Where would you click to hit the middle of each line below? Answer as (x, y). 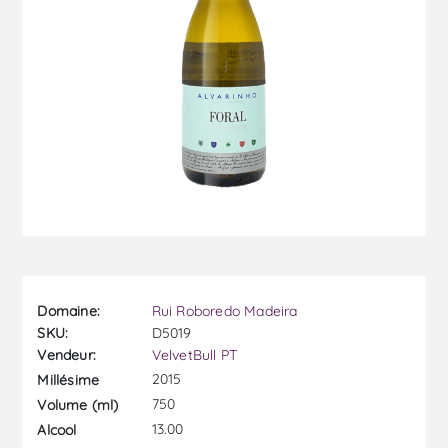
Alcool (57, 429)
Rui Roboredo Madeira (224, 311)
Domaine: (69, 311)
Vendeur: (67, 355)
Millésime (68, 379)
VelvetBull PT (194, 355)
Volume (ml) (78, 404)
